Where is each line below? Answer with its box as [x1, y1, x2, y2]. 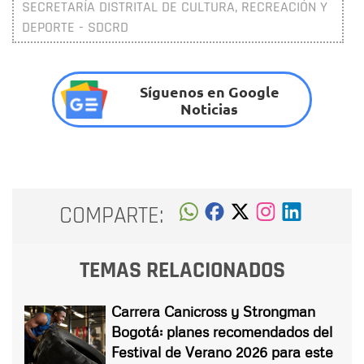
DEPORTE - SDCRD [22, 18, 128, 37]
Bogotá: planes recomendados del [111, 322, 332, 340]
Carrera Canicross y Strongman [111, 301, 315, 320]
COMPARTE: [59, 201, 164, 232]
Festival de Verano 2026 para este [111, 342, 333, 361]
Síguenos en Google [139, 81, 279, 101]
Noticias [180, 98, 239, 118]
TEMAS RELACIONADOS [79, 255, 285, 285]
